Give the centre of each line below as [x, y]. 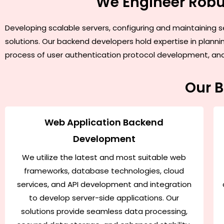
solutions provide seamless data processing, [104, 211]
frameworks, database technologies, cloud [104, 170]
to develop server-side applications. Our [104, 197]
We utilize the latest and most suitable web [104, 157]
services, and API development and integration [104, 184]
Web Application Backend [104, 122]
